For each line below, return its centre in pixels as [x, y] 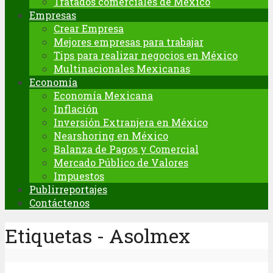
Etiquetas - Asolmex [97, 236]
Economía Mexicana [103, 95]
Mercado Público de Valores [121, 162]
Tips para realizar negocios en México [146, 55]
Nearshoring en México [111, 136]
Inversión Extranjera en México [131, 122]
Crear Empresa [89, 28]
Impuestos [79, 176]
